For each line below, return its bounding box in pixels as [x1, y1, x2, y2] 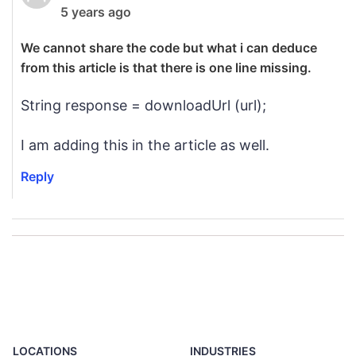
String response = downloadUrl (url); [21, 97, 266, 114]
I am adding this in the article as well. [21, 137, 269, 153]
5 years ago [60, 4, 131, 20]
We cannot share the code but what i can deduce [21, 40, 317, 56]
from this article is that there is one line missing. [21, 60, 311, 75]
